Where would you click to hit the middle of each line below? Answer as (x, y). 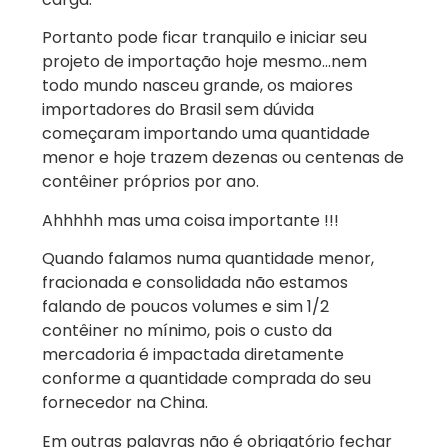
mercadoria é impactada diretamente (193, 355)
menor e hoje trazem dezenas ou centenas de (223, 158)
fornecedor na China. (125, 403)
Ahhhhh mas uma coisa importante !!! (190, 220)
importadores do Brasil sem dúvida (178, 110)
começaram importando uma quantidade (206, 134)
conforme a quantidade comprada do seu (206, 379)
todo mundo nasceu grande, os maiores (197, 86)
